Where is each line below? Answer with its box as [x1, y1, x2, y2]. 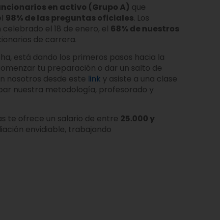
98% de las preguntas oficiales [5, 12, 134, 24]
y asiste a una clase [101, 73, 177, 85]
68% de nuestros [110, 23, 179, 34]
